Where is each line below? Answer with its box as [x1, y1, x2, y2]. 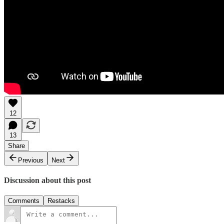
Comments [8, 197, 39, 205]
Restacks [47, 197, 75, 205]
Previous [18, 156, 43, 164]
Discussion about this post [4, 175, 91, 184]
